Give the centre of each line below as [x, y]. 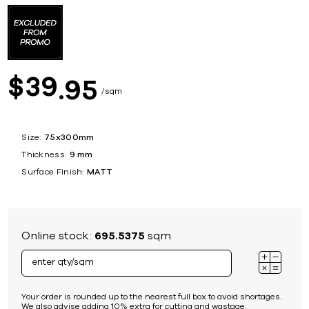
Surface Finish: [53, 171]
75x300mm [69, 137]
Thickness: [44, 154]
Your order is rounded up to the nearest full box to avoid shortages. [152, 296]
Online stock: [58, 236]
